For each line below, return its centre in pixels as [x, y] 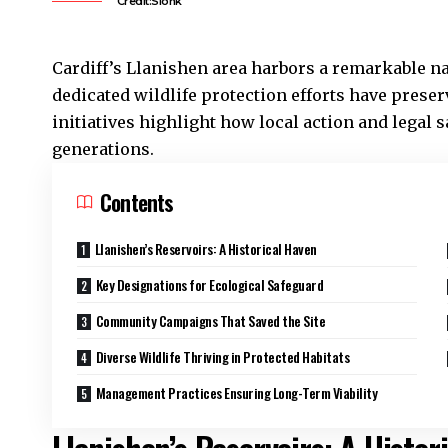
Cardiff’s [87, 68]
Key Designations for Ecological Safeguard [209, 285]
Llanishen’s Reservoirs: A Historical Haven [205, 249]
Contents [137, 202]
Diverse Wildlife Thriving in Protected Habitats [222, 357]
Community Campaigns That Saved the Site [210, 321]
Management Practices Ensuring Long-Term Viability [236, 393]
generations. [103, 149]
